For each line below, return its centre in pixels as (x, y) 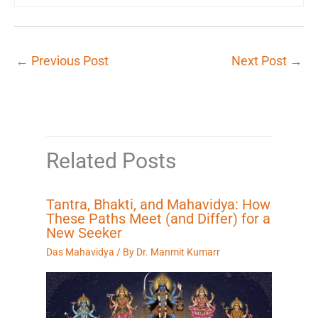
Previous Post (68, 61)
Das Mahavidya (80, 252)
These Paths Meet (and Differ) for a (158, 219)
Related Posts (111, 161)
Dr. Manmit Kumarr (178, 252)
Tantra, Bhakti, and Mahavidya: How (158, 205)
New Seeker (84, 233)
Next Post (261, 61)
